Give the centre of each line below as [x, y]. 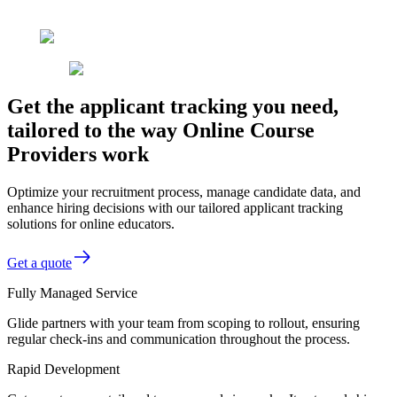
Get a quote [39, 262]
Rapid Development [63, 369]
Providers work [78, 154]
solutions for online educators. [91, 223]
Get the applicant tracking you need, [173, 106]
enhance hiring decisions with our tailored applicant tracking [175, 207]
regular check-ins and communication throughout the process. [179, 339]
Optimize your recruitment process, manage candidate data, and [184, 191]
